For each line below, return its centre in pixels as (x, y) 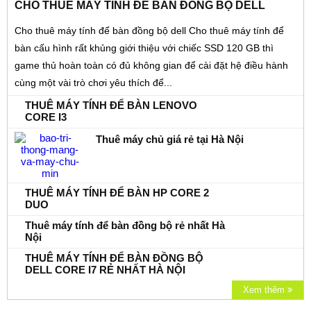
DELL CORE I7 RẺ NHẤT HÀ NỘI (105, 270)
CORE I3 (46, 117)
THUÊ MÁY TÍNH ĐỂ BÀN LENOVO (111, 106)
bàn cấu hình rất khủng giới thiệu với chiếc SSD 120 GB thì (144, 48)
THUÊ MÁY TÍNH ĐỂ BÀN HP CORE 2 (117, 193)
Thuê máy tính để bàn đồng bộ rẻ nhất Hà (125, 226)
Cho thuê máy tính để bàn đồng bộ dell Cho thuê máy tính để (149, 31)
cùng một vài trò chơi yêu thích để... (93, 83)
